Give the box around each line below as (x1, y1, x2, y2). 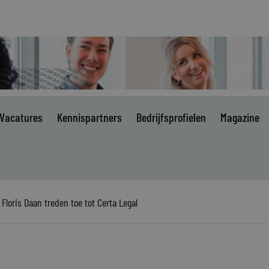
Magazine (220, 110, 259, 124)
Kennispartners (57, 110, 122, 124)
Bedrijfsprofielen (136, 110, 206, 124)
